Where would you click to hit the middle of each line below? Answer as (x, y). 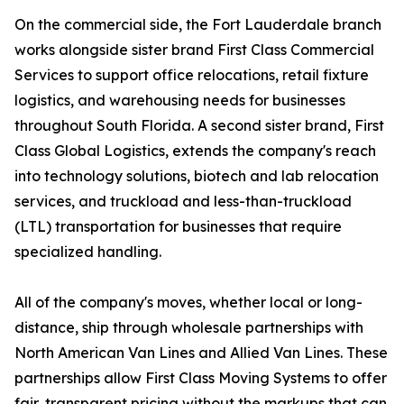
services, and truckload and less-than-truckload (183, 202)
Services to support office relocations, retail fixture (192, 75)
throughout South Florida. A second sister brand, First (199, 126)
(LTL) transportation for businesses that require (178, 227)
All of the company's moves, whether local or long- (188, 303)
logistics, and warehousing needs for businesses (180, 101)
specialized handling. (88, 252)
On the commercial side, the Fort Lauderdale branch (198, 25)
